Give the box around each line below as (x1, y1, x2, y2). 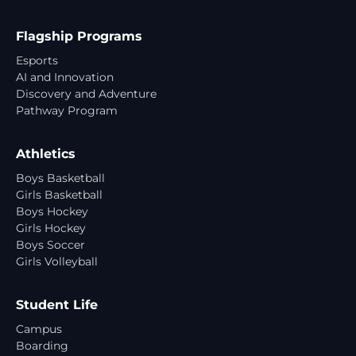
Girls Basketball (16, 187, 103, 202)
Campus (16, 321, 62, 336)
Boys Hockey (16, 203, 88, 219)
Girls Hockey (16, 220, 86, 235)
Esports (16, 52, 58, 68)
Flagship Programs (16, 28, 142, 44)
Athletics (16, 145, 75, 161)
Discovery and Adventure (16, 86, 157, 101)
